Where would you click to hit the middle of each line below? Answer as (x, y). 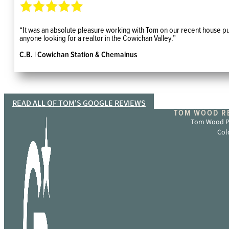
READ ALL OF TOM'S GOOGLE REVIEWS (79, 103)
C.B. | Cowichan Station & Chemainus (78, 54)
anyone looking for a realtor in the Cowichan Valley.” (98, 38)
